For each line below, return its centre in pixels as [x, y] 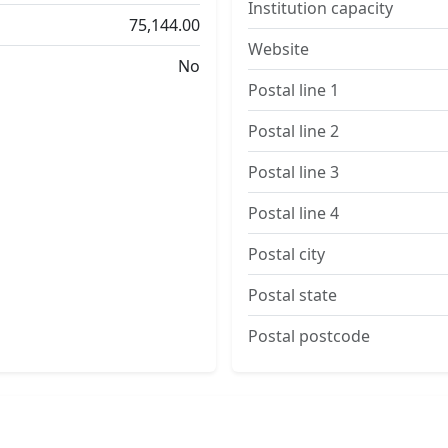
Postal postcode [309, 336]
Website [278, 49]
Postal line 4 [293, 213]
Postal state [292, 295]
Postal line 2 [293, 131]
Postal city [286, 254]
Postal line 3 [293, 172]
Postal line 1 [293, 90]
